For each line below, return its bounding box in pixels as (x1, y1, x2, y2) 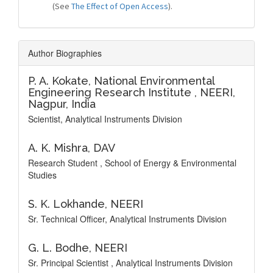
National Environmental (94, 74, 214, 87)
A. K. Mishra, (28, 141, 93, 154)
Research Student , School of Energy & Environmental (28, 157, 236, 169)
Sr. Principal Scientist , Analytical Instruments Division (28, 257, 233, 269)
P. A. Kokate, (28, 74, 94, 87)
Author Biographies (28, 47, 102, 59)
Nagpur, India (28, 97, 96, 110)
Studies (28, 169, 57, 181)
